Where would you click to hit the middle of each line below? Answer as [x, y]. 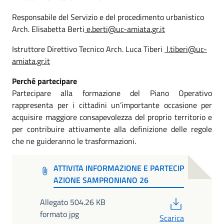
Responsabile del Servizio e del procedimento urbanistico [108, 17]
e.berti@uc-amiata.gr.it [126, 29]
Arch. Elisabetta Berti [48, 29]
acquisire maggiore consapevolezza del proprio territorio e [112, 117]
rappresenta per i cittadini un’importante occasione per [112, 105]
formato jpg [59, 214]
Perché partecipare [44, 81]
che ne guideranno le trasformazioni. [74, 141]
